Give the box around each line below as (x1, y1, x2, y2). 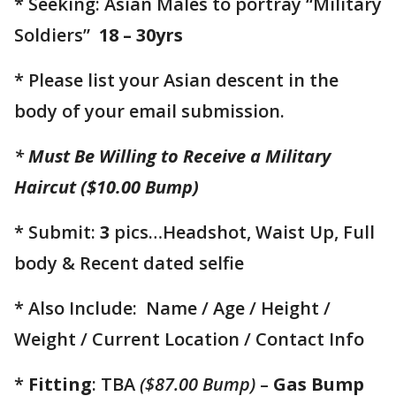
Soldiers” (14, 23, 99, 48)
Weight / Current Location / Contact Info (14, 327, 373, 352)
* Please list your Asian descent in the (14, 68, 339, 93)
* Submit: (14, 220, 100, 245)
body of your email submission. (14, 99, 285, 124)
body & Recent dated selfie (14, 251, 244, 276)
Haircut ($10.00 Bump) (14, 175, 199, 200)
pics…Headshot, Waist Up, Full (110, 220, 375, 245)
